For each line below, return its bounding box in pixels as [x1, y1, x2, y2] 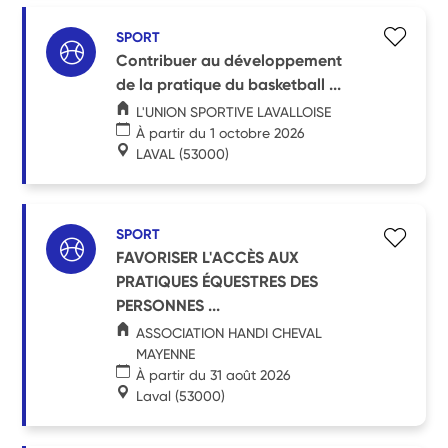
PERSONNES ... [116, 295, 221, 315]
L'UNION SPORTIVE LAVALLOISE [136, 103, 332, 120]
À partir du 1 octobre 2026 [136, 124, 306, 141]
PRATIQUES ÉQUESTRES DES [116, 271, 319, 291]
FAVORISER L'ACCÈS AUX [116, 247, 300, 267]
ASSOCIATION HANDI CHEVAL [136, 324, 323, 341]
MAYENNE [136, 345, 196, 362]
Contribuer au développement [116, 50, 343, 70]
